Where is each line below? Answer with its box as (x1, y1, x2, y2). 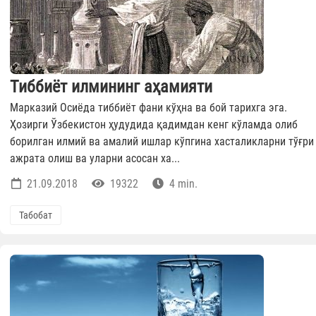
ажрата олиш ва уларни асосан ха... (10, 152, 180, 166)
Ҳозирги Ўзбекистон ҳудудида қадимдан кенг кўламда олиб (10, 118, 298, 132)
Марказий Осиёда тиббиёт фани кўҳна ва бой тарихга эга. (10, 101, 287, 115)
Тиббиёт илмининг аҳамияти (10, 77, 212, 97)
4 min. (166, 177, 197, 191)
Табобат (19, 209, 52, 221)
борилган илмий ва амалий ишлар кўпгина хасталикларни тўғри (10, 135, 314, 149)
